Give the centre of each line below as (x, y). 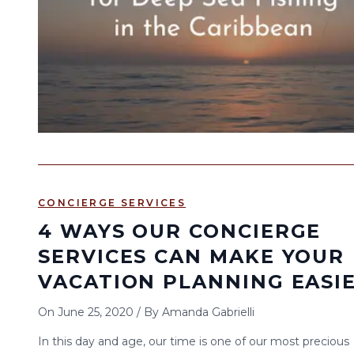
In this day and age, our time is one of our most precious (194, 341)
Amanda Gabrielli (208, 312)
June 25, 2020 (96, 312)
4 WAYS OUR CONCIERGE (180, 231)
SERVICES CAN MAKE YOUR (192, 256)
